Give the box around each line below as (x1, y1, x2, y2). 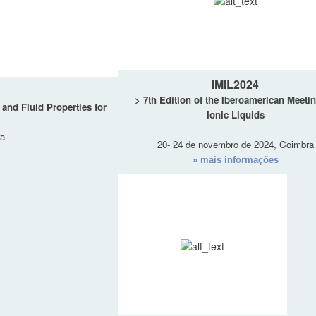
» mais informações (192, 154, 279, 166)
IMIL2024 (212, 76, 259, 93)
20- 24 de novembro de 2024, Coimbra (157, 138, 314, 152)
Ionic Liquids (206, 108, 265, 122)
